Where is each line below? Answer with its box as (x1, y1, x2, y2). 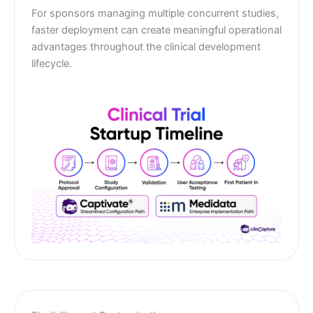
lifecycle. (31, 57, 72, 71)
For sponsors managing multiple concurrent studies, (31, 7, 279, 20)
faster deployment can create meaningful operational (31, 24, 282, 37)
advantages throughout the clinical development (31, 41, 261, 54)
